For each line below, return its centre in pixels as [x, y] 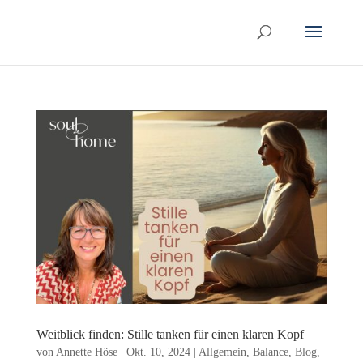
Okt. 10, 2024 [158, 352]
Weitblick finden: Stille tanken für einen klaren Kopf [170, 334]
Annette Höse [86, 352]
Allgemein [222, 352]
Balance [270, 352]
